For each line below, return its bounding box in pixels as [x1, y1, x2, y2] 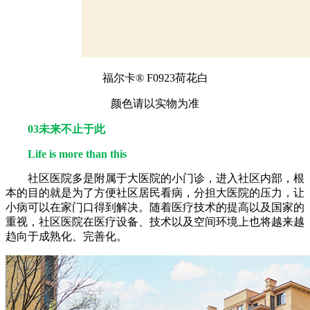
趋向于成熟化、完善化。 [6, 230, 127, 242]
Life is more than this [28, 147, 127, 160]
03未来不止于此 [28, 122, 105, 135]
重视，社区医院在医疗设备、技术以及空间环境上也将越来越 [6, 215, 304, 228]
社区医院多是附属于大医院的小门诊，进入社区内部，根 [28, 172, 304, 184]
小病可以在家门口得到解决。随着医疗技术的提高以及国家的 [6, 201, 304, 213]
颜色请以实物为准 [111, 97, 199, 109]
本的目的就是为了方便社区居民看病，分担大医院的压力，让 [6, 186, 304, 199]
